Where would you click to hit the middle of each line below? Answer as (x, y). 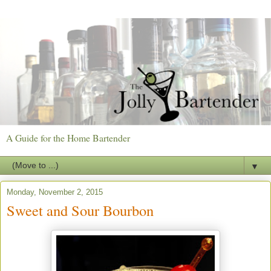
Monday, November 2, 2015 (55, 192)
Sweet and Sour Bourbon (80, 210)
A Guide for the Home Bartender (68, 137)
